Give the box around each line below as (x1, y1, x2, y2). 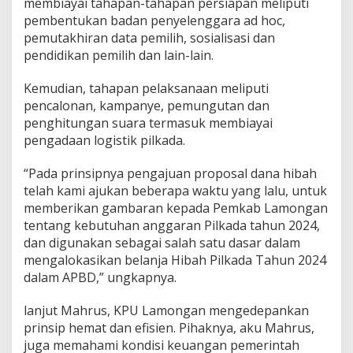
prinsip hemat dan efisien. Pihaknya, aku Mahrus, (24, 318, 314, 336)
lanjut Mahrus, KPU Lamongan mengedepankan (24, 301, 309, 319)
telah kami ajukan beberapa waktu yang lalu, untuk (24, 181, 327, 199)
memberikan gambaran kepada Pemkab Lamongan (24, 199, 328, 217)
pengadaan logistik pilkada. (24, 131, 185, 149)
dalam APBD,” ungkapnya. (24, 268, 176, 286)
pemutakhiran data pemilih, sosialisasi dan (24, 28, 275, 46)
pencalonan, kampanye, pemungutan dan (24, 96, 269, 114)
